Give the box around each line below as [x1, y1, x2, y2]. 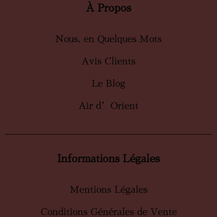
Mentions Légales [69, 185, 148, 195]
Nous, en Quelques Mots [55, 34, 162, 44]
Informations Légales [57, 154, 160, 164]
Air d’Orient [78, 101, 139, 111]
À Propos [86, 3, 131, 14]
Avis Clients [81, 57, 136, 66]
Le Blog [92, 79, 125, 89]
